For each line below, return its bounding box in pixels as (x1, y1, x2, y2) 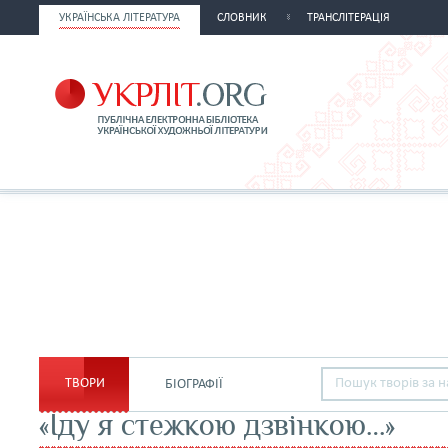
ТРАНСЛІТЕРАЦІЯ (307, 12, 390, 24)
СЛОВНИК (217, 12, 267, 24)
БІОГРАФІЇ (165, 377, 223, 392)
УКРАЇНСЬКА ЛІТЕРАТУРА (59, 12, 180, 24)
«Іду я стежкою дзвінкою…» (39, 407, 395, 442)
